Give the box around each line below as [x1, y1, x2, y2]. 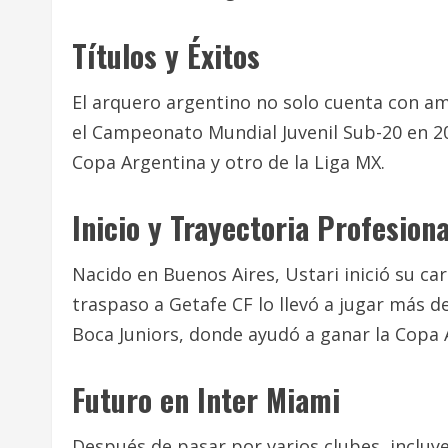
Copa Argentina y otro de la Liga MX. [72, 150, 385, 174]
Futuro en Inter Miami [72, 377, 340, 422]
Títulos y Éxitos [72, 33, 260, 78]
